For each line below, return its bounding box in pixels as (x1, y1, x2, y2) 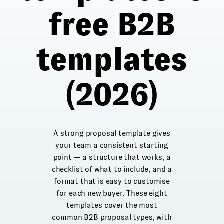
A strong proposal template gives (53, 129, 170, 137)
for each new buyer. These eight (56, 189, 167, 197)
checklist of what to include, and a (51, 165, 172, 173)
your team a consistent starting (55, 141, 168, 149)
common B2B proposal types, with (52, 213, 172, 221)
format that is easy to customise (54, 177, 170, 185)
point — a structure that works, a (53, 153, 171, 161)
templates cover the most (66, 201, 157, 209)
